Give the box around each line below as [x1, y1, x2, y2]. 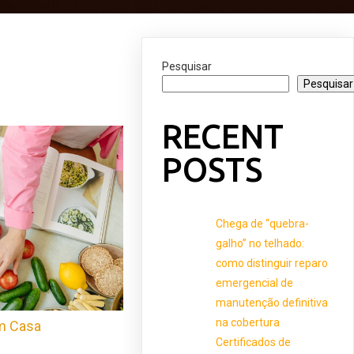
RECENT [162, 117, 284, 155]
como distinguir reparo [216, 256, 329, 269]
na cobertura [216, 315, 281, 329]
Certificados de [216, 335, 292, 348]
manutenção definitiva [216, 296, 329, 309]
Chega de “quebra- [216, 217, 310, 230]
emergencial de [216, 276, 294, 289]
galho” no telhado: [216, 236, 305, 250]
